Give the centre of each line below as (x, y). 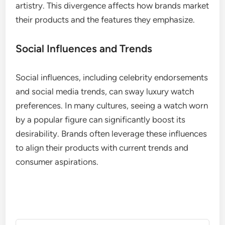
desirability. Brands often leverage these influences (111, 133)
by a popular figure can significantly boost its (101, 119)
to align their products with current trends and (102, 147)
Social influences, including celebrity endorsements (112, 77)
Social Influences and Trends (84, 48)
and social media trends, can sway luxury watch (105, 91)
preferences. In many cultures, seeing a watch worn (112, 105)
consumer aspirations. (57, 161)
